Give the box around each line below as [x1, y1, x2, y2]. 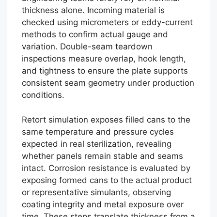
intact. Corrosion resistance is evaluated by [22, 163, 190, 173]
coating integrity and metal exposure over [22, 199, 184, 209]
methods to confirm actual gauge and [22, 30, 168, 39]
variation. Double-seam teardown [22, 42, 153, 51]
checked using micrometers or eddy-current [22, 17, 193, 27]
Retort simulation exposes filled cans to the [22, 114, 190, 124]
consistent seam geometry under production [22, 78, 194, 88]
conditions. [22, 90, 64, 100]
